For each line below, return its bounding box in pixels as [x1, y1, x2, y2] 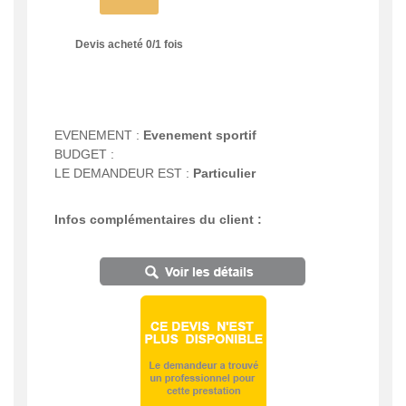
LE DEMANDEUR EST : [54, 166, 193, 181]
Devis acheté [74, 37, 146, 51]
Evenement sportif [143, 128, 256, 143]
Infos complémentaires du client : [54, 212, 262, 227]
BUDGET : [54, 147, 114, 162]
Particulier [193, 166, 256, 181]
